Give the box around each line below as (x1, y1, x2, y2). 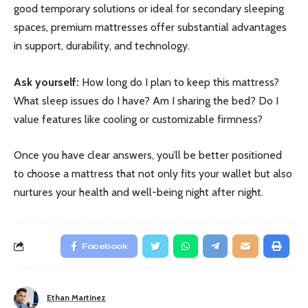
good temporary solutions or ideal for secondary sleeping (14, 2, 284, 16)
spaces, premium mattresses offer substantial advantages (14, 21, 287, 34)
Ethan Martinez (47, 291, 106, 302)
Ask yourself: (14, 75, 79, 89)
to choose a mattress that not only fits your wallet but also (14, 167, 292, 181)
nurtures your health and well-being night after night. (14, 186, 263, 199)
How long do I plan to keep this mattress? (79, 75, 279, 89)
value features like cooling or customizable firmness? (14, 112, 263, 126)
